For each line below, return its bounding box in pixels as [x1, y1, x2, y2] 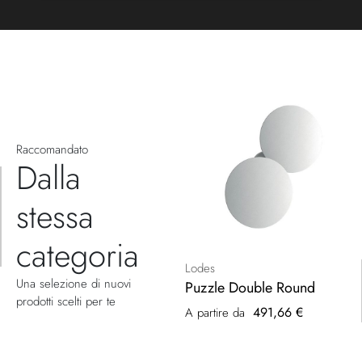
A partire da [185, 303, 245, 322]
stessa [16, 192, 94, 240]
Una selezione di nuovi [16, 274, 131, 293]
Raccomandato [16, 140, 88, 158]
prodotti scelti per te [16, 292, 116, 310]
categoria [16, 231, 139, 279]
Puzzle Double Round [185, 276, 315, 298]
